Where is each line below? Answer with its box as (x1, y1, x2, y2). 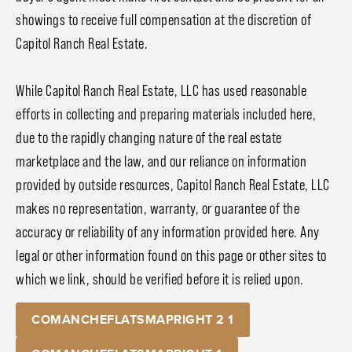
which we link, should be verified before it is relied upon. (16, 270, 304, 288)
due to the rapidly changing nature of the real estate (16, 129, 282, 147)
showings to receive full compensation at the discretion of (16, 11, 311, 29)
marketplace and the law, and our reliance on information (16, 152, 306, 170)
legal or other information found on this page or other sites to (16, 247, 327, 265)
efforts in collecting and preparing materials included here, (16, 105, 316, 123)
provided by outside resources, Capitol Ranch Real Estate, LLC (16, 176, 330, 194)
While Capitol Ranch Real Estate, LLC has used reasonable (16, 82, 306, 100)
